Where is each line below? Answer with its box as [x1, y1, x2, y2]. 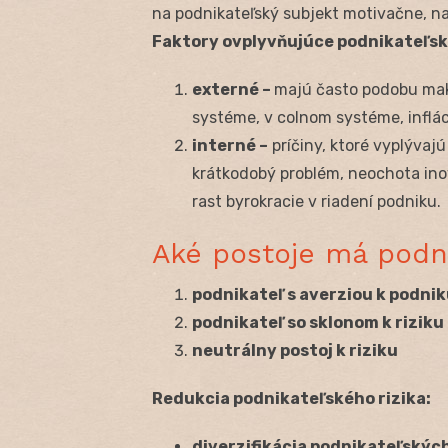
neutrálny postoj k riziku [192, 341, 398, 361]
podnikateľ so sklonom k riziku [192, 313, 444, 333]
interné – [192, 136, 268, 156]
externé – [192, 80, 274, 100]
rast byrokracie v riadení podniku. [192, 192, 441, 212]
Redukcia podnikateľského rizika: [152, 389, 431, 409]
